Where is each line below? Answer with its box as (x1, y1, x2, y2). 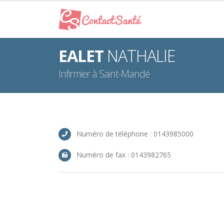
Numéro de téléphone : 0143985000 (76, 129, 193, 138)
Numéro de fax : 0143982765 (76, 150, 171, 159)
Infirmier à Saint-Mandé (58, 67, 149, 80)
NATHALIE (103, 45, 175, 66)
